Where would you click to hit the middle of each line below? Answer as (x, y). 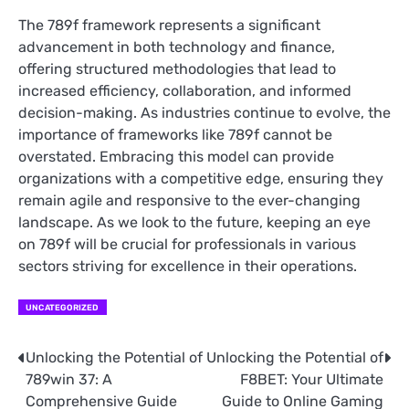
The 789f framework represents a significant (169, 26)
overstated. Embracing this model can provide (176, 157)
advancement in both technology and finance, (177, 47)
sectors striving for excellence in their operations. (188, 267)
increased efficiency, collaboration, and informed (185, 91)
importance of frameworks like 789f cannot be (175, 135)
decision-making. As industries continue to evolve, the (204, 113)
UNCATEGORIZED (63, 308)
